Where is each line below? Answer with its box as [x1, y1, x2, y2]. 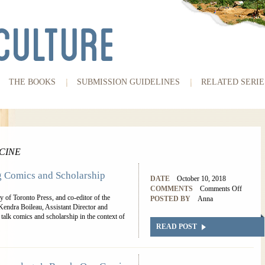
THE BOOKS [9, 77, 56, 86]
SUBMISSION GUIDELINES [77, 77, 180, 86]
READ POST [156, 222, 197, 231]
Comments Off [200, 185, 242, 193]
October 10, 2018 [177, 174, 226, 183]
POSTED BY [150, 195, 190, 203]
